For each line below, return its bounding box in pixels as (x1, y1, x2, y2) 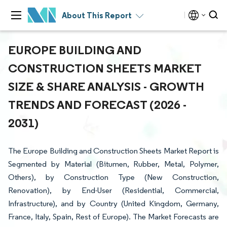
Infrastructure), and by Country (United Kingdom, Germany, (8, 199, 219, 208)
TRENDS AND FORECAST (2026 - (8, 97, 186, 112)
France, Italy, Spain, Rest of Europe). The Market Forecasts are (8, 212, 219, 221)
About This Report (62, 10, 132, 20)
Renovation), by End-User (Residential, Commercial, (8, 185, 219, 195)
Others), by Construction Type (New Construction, (8, 172, 219, 182)
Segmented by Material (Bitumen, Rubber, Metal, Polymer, (8, 159, 219, 169)
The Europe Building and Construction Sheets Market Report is (8, 146, 219, 156)
